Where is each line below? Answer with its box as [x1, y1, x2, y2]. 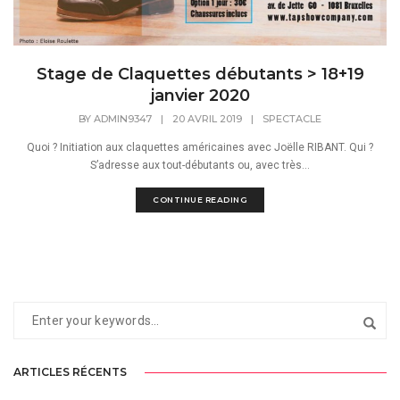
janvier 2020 [150, 86, 250, 106]
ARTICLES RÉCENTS [13, 365, 127, 379]
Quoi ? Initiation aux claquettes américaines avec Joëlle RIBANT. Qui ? [27, 140, 373, 154]
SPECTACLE [262, 112, 321, 125]
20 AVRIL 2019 [172, 112, 242, 125]
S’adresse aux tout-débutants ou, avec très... [90, 158, 310, 171]
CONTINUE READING [153, 194, 247, 204]
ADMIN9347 [94, 112, 152, 125]
